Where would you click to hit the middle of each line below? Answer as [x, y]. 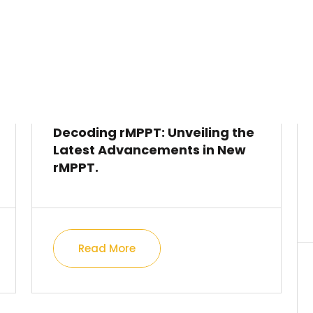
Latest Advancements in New [150, 150]
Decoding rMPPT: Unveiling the [154, 132]
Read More [107, 248]
